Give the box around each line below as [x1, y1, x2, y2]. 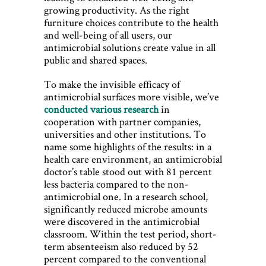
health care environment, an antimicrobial [44, 152, 222, 166]
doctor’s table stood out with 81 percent [44, 164, 212, 179]
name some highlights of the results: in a [44, 140, 211, 154]
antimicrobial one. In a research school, [44, 189, 208, 204]
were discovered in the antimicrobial [44, 214, 199, 229]
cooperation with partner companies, [44, 115, 201, 129]
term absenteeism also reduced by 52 [44, 239, 198, 254]
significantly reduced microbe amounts [44, 202, 207, 216]
